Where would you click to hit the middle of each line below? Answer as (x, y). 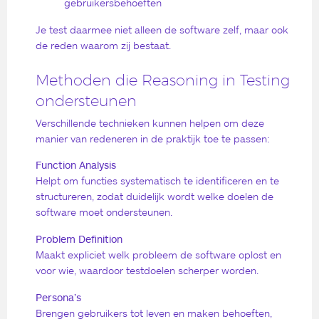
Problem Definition (79, 239)
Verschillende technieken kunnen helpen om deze (150, 122)
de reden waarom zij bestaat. (103, 45)
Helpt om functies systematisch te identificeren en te (157, 181)
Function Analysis (76, 165)
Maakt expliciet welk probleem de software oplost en (158, 254)
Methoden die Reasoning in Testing (163, 80)
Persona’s (58, 297)
